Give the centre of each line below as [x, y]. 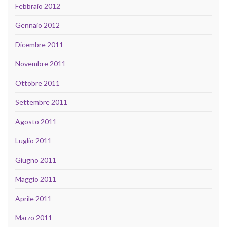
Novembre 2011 [41, 64]
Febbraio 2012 [38, 6]
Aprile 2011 [33, 199]
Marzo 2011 [34, 218]
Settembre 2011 [41, 102]
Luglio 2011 [33, 141]
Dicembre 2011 [39, 45]
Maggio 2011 [36, 179]
